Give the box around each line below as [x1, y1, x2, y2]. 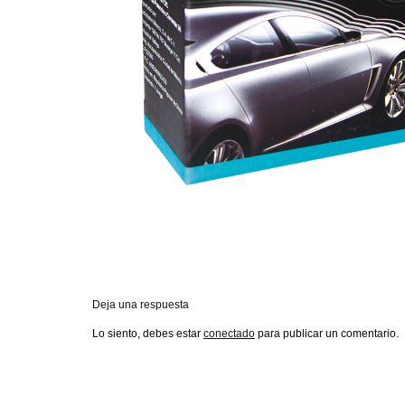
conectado [203, 327, 255, 340]
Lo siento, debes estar [92, 327, 203, 340]
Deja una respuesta [92, 298, 189, 311]
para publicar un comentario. [255, 327, 399, 340]
